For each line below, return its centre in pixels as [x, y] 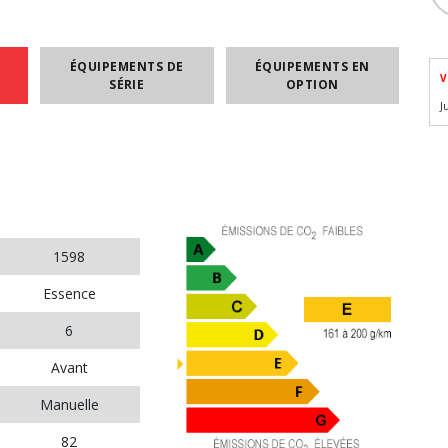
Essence [69, 293]
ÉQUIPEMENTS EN [312, 66]
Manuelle [69, 404]
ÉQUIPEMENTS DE [126, 66]
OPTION [312, 84]
